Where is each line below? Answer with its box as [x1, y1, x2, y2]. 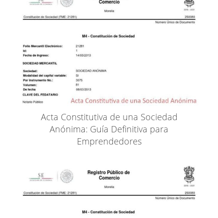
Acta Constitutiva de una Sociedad [40, 110, 178, 123]
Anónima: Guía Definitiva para [50, 123, 168, 135]
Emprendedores [76, 135, 142, 147]
